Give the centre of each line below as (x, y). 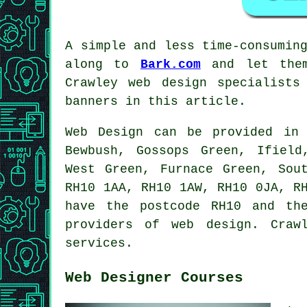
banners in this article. (156, 101)
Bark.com (170, 64)
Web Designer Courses (154, 277)
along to (103, 64)
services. (99, 243)
